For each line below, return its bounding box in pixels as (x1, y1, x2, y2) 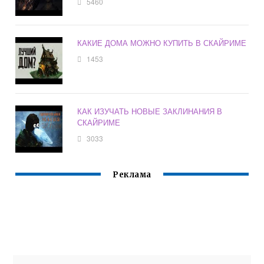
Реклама (113, 170, 151, 180)
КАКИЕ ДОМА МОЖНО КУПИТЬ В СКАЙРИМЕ (77, 37, 247, 49)
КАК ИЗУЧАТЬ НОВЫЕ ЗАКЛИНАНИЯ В (77, 105, 223, 117)
